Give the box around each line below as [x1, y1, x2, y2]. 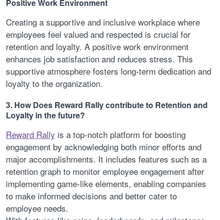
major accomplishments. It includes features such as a [6, 153, 207, 165]
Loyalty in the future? [6, 110, 85, 121]
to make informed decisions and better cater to [6, 190, 177, 202]
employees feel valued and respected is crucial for [6, 27, 191, 40]
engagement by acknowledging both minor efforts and [6, 140, 201, 153]
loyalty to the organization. [6, 77, 103, 89]
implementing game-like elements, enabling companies [6, 177, 206, 190]
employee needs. [6, 202, 68, 215]
